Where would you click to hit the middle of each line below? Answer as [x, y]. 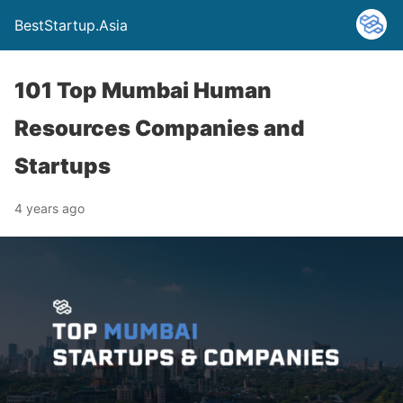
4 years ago [49, 208]
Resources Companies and [159, 128]
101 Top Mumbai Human [143, 90]
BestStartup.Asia [71, 25]
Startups [63, 166]
